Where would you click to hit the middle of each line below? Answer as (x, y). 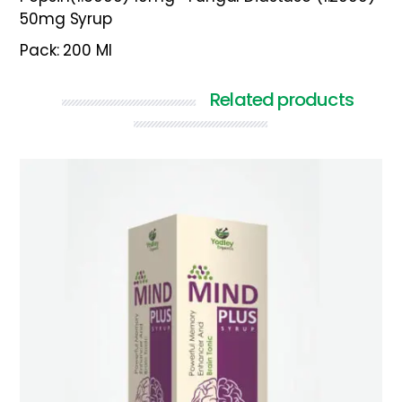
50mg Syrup (66, 19)
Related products (282, 100)
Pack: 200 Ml (66, 51)
